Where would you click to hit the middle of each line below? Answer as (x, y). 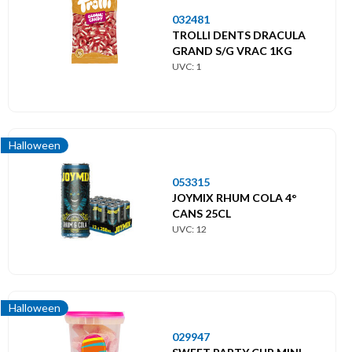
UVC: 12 (189, 229)
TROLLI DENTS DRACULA (239, 35)
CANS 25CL (202, 213)
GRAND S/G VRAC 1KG (232, 50)
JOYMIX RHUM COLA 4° (235, 197)
